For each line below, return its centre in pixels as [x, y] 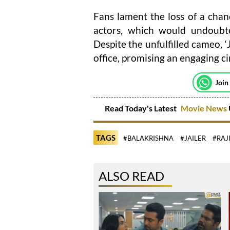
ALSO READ [131, 176]
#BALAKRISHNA [148, 138]
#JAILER [193, 138]
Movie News [204, 108]
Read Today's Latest [141, 108]
